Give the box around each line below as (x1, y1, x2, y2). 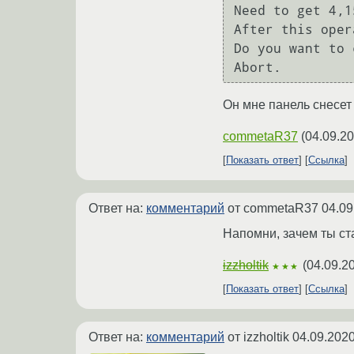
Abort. (234, 59, 281, 75)
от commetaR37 (224, 201, 322, 216)
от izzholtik (224, 330, 292, 345)
